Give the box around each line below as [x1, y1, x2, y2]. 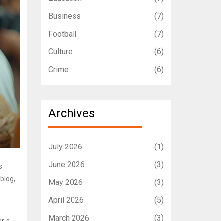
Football [48, 29, 76, 39]
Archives [48, 107, 95, 121]
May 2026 [48, 177, 83, 187]
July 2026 [48, 142, 82, 151]
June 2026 [48, 159, 85, 169]
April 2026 [48, 195, 84, 205]
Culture [48, 47, 73, 57]
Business [48, 11, 81, 21]
